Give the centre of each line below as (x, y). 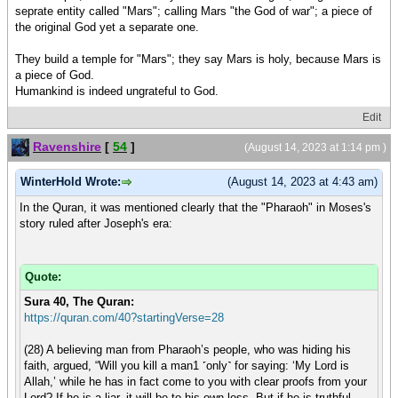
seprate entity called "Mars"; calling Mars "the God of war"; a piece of (194, 11)
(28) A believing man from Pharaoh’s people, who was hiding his (187, 349)
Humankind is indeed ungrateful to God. (117, 91)
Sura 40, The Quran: (79, 301)
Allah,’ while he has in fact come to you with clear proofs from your (195, 381)
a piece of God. (55, 75)
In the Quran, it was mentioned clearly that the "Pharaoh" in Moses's (195, 207)
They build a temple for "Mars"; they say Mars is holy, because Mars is (198, 59)
